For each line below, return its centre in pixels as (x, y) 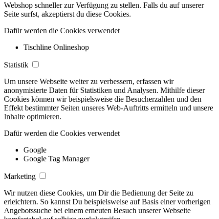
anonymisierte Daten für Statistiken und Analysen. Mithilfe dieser (104, 90)
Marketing (21, 176)
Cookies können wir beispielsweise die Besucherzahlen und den (103, 99)
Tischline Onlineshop (56, 47)
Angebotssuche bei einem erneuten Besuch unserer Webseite (97, 210)
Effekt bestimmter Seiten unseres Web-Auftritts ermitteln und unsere (109, 108)
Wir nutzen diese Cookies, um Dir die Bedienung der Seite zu (99, 193)
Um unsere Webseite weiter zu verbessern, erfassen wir (89, 81)
